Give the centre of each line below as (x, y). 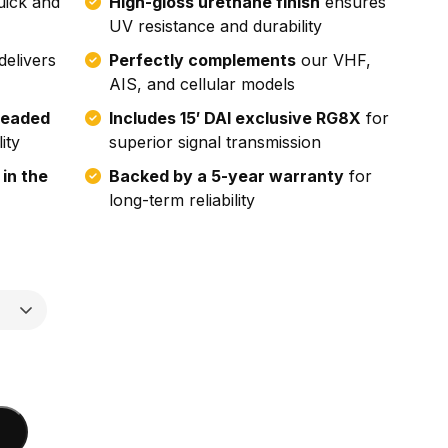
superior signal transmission (214, 142)
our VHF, (333, 60)
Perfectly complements (202, 60)
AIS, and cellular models (201, 84)
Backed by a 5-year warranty (226, 176)
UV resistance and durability (215, 26)
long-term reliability (181, 200)
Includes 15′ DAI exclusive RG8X (234, 118)
